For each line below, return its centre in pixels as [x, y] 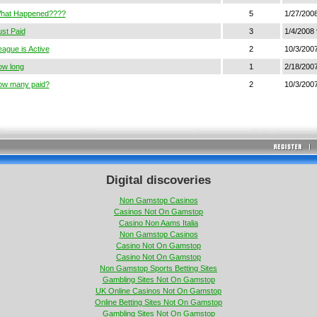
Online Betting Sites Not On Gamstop [158, 302]
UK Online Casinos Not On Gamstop [158, 291]
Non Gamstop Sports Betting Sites [158, 269]
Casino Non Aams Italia [158, 223]
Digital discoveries [158, 179]
